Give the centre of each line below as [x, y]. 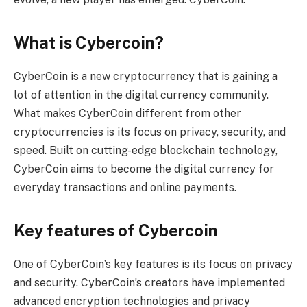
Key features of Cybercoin [116, 230]
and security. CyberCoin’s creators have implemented [149, 282]
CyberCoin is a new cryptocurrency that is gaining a [146, 76]
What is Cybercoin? [89, 42]
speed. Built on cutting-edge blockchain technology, [146, 150]
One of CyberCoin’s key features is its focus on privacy [153, 264]
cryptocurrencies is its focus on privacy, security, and [150, 132]
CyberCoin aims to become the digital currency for [144, 169]
